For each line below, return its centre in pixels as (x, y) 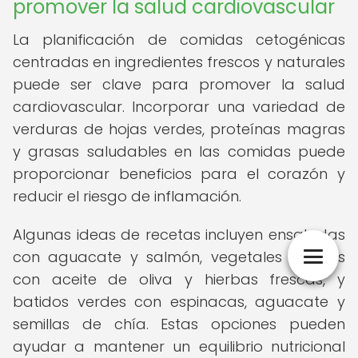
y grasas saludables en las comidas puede (179, 151)
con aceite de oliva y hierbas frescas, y (179, 279)
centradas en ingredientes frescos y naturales (179, 62)
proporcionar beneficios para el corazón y (179, 174)
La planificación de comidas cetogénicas (179, 40)
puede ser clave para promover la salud (179, 84)
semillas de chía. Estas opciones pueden (179, 324)
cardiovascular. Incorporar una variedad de (179, 107)
